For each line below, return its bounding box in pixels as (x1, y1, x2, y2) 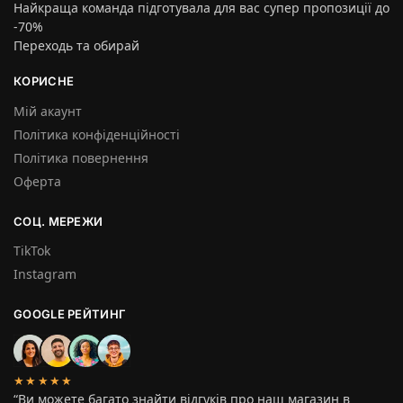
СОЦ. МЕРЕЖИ (13, 213, 103, 228)
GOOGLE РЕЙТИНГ (13, 307, 127, 322)
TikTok (13, 242, 50, 260)
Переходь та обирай (13, 37, 139, 55)
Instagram (13, 265, 76, 283)
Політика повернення (13, 148, 148, 166)
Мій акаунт (13, 102, 82, 120)
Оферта (13, 172, 61, 190)
